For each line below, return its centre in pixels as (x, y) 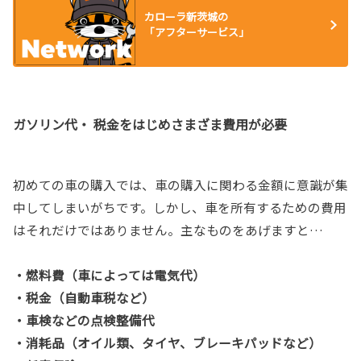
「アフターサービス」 (196, 32)
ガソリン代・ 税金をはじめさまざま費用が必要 (150, 124)
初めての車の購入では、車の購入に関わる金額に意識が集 (180, 184)
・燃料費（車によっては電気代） (109, 274)
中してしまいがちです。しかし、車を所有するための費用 (180, 207)
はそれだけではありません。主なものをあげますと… (168, 229)
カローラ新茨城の (186, 17)
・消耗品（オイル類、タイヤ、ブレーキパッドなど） (167, 342)
